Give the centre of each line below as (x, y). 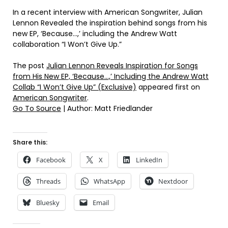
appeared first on (168, 87)
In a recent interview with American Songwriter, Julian (108, 12)
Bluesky (48, 203)
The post (30, 66)
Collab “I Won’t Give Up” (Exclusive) (75, 87)
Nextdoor (173, 181)
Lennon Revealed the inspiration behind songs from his (110, 23)
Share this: (30, 142)
